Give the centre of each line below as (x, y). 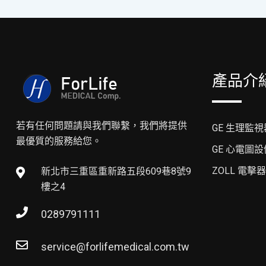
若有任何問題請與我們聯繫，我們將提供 (102, 126)
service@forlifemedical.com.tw (115, 247)
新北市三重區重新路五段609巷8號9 (116, 171)
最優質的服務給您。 (59, 141)
